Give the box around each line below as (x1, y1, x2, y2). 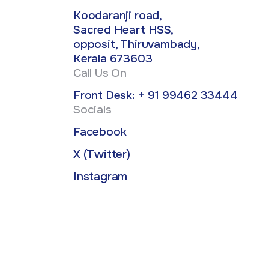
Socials (73, 103, 112, 118)
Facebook (73, 125, 127, 140)
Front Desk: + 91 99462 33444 (73, 88, 238, 103)
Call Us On (73, 66, 127, 81)
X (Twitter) (73, 147, 130, 162)
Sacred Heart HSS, (73, 23, 173, 38)
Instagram (73, 169, 128, 184)
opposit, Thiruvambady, (73, 37, 199, 52)
